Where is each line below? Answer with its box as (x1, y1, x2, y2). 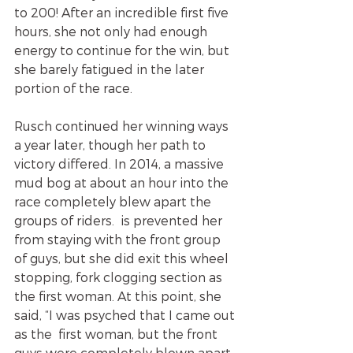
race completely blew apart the (14, 193, 214, 209)
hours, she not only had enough (14, 23, 210, 39)
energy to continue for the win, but (14, 42, 232, 58)
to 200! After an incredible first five (14, 4, 232, 20)
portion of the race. (14, 80, 136, 95)
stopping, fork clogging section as (14, 269, 225, 284)
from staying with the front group (14, 231, 224, 247)
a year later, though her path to (14, 136, 209, 152)
